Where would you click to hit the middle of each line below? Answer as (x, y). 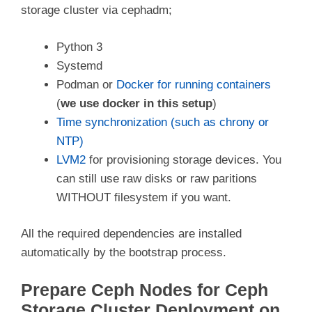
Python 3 (79, 47)
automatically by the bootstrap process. (124, 253)
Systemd (79, 65)
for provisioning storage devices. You (184, 159)
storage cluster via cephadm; (96, 10)
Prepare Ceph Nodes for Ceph (145, 290)
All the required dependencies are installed (131, 234)
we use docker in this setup (136, 103)
